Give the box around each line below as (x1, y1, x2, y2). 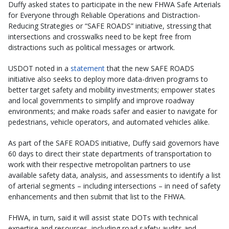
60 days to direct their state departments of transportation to (8, 149, 212, 158)
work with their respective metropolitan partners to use (8, 159, 191, 169)
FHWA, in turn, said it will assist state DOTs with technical (8, 213, 198, 222)
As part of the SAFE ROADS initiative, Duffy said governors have (8, 138, 219, 148)
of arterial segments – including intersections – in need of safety (8, 181, 220, 191)
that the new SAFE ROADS (105, 63, 194, 73)
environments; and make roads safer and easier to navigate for (8, 106, 217, 116)
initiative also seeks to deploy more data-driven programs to (8, 74, 208, 84)
